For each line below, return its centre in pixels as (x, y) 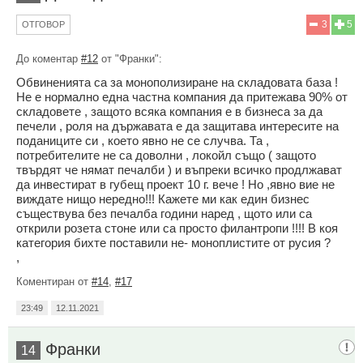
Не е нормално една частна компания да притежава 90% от (182, 97)
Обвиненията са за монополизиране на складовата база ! (177, 83)
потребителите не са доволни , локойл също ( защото (166, 156)
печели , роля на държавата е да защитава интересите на (177, 126)
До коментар (49, 59)
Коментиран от (54, 282)
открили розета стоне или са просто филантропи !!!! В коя (177, 228)
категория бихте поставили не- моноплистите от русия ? (173, 243)
